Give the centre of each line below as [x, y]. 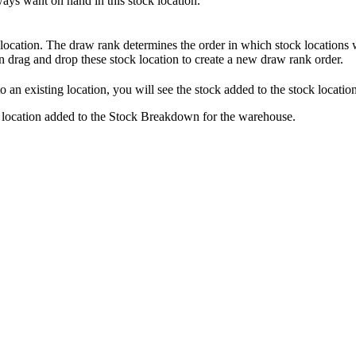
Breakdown [170, 117]
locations [327, 45]
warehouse [265, 117]
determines [150, 45]
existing [44, 90]
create [209, 60]
